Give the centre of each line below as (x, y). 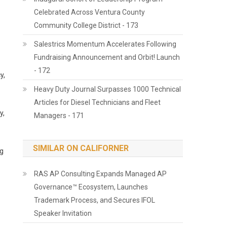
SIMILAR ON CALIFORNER (81, 148)
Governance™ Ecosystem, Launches (91, 187)
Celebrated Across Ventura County (90, 12)
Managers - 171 (59, 116)
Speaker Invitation (63, 213)
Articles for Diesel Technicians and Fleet (98, 102)
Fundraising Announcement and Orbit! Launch (107, 57)
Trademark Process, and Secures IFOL (95, 200)
